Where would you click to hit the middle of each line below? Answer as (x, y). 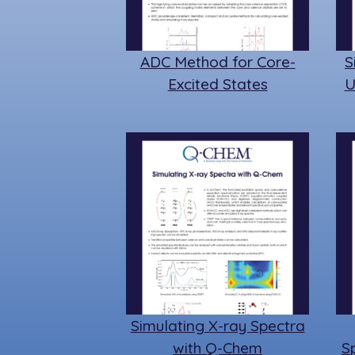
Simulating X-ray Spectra (218, 326)
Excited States (218, 84)
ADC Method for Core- (218, 61)
